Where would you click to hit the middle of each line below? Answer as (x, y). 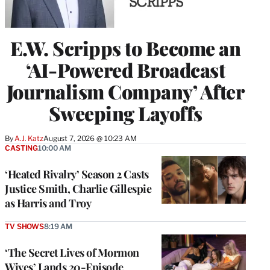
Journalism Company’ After (125, 91)
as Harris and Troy (48, 203)
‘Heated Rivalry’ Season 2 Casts (77, 174)
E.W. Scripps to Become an (125, 48)
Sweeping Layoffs (125, 113)
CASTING (22, 148)
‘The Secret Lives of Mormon (72, 252)
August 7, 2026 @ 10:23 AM (90, 138)
